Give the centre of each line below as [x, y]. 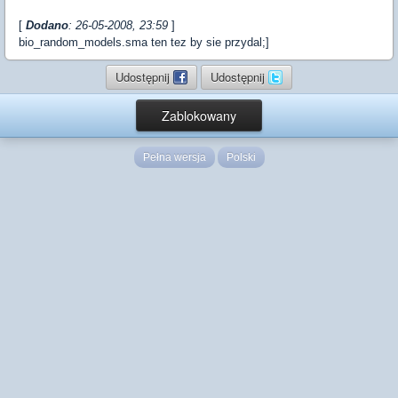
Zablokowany [199, 115]
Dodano [47, 25]
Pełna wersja [174, 157]
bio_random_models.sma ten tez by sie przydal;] [144, 42]
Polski [241, 157]
